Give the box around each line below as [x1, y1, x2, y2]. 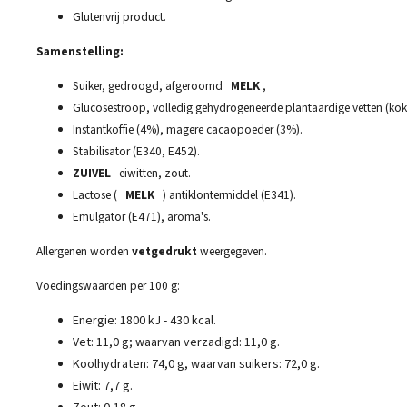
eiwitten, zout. [116, 164, 191, 183]
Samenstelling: [36, 43, 124, 61]
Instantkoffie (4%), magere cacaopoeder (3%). [73, 121, 303, 139]
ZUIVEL [73, 164, 111, 183]
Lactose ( [73, 186, 120, 204]
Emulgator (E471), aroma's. [73, 208, 211, 226]
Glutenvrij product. [73, 8, 166, 26]
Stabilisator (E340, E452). [73, 143, 200, 161]
